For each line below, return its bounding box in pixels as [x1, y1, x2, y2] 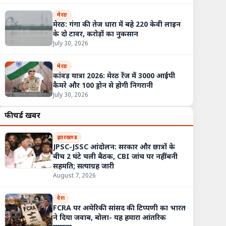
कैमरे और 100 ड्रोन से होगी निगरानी [53, 81, 153, 91]
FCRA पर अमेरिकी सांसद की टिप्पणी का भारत [53, 203, 186, 213]
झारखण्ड [57, 134, 78, 141]
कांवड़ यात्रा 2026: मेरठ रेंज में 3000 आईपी [53, 71, 176, 81]
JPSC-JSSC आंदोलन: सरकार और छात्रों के [53, 142, 176, 152]
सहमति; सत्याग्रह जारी [53, 161, 115, 172]
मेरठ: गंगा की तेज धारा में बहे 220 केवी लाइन [53, 20, 181, 30]
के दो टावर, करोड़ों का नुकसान [53, 30, 139, 40]
